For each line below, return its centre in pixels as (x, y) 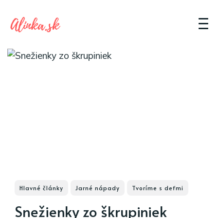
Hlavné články (41, 188)
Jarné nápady (98, 188)
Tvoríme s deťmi (158, 188)
